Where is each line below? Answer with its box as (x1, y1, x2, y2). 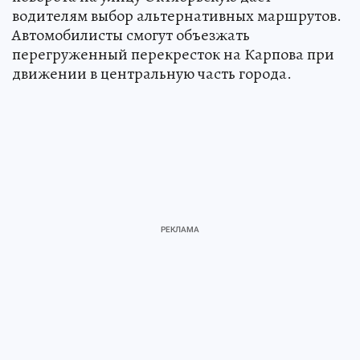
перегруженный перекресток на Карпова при (12, 43, 334, 66)
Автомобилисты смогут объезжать (12, 24, 250, 47)
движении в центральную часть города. (12, 63, 292, 85)
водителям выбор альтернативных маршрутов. (12, 5, 342, 27)
